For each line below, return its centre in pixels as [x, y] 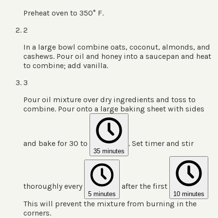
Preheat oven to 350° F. [64, 13]
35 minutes [109, 151]
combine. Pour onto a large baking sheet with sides [114, 109]
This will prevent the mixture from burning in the [110, 204]
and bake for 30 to [56, 144]
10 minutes [189, 194]
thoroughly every [54, 186]
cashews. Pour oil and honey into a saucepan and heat [117, 56]
